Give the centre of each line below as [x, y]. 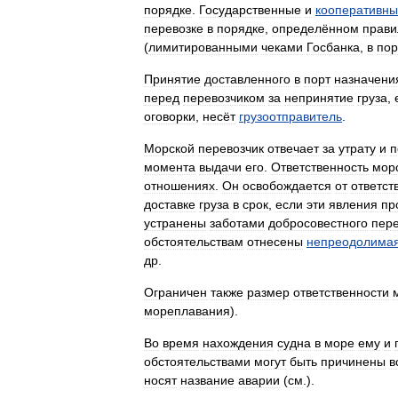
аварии [259, 380]
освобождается [287, 186]
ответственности [341, 292]
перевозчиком [224, 98]
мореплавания [187, 311]
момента [170, 167]
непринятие [319, 98]
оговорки [170, 116]
